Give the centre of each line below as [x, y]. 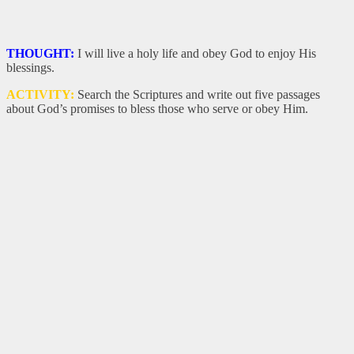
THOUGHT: [42, 53]
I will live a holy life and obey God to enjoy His [197, 53]
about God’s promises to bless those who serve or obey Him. [157, 108]
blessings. [30, 67]
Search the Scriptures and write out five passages [199, 94]
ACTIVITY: [40, 94]
